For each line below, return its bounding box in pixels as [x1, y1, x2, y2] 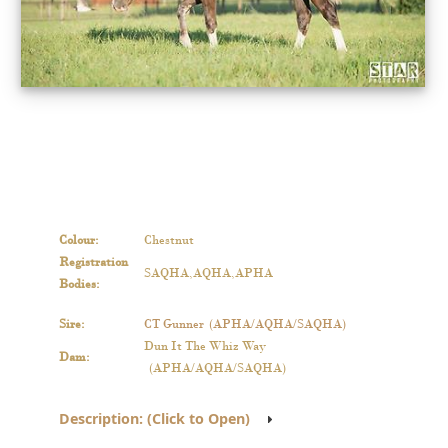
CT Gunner [143, 316, 204, 332]
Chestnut [143, 232, 194, 248]
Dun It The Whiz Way [143, 338, 266, 354]
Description [58, 409, 139, 429]
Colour [58, 232, 95, 248]
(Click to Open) [142, 409, 250, 429]
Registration [58, 254, 128, 270]
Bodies [58, 276, 96, 292]
